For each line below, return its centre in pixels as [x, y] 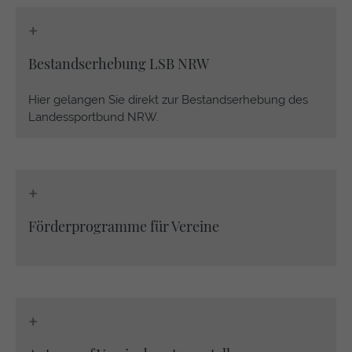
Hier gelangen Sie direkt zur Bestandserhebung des [168, 100]
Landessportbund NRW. [93, 117]
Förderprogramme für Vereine [124, 226]
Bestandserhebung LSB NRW [119, 64]
